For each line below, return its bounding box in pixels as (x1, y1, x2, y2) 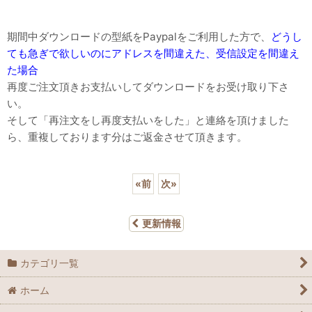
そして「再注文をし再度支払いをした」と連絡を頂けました (7, 114, 289, 127)
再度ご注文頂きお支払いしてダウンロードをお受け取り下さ (7, 80, 289, 94)
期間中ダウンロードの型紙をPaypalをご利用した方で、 (7, 30, 271, 44)
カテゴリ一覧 (20, 257, 79, 270)
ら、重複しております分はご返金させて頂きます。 (7, 130, 247, 144)
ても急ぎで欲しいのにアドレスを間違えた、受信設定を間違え (7, 47, 299, 61)
